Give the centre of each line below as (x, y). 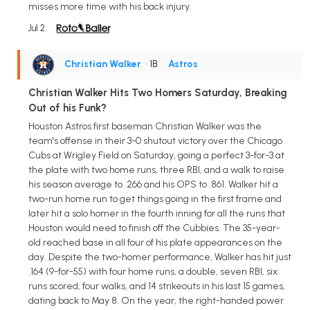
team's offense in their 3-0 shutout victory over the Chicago (155, 140)
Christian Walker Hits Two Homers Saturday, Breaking (158, 92)
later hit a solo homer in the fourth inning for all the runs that (157, 213)
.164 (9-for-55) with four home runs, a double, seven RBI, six (153, 271)
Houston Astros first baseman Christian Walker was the (145, 126)
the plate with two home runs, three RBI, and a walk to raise (156, 170)
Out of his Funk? (67, 108)
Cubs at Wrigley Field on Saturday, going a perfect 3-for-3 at (156, 155)
